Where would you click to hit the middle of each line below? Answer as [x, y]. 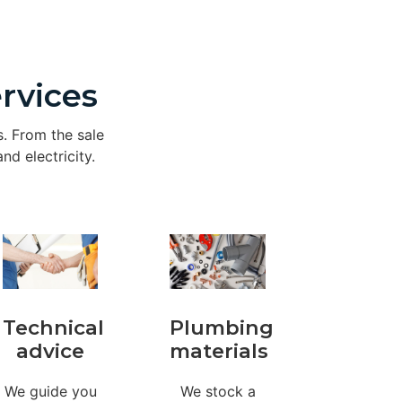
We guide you [50, 391]
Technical [53, 327]
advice [51, 350]
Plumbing [222, 327]
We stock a [218, 391]
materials [219, 350]
